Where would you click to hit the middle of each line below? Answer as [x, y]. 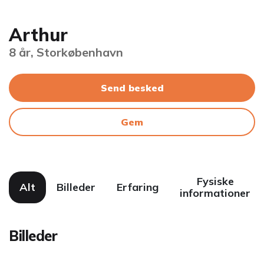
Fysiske [215, 181]
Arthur [38, 35]
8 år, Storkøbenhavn [66, 52]
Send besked [132, 88]
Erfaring [138, 187]
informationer [215, 193]
